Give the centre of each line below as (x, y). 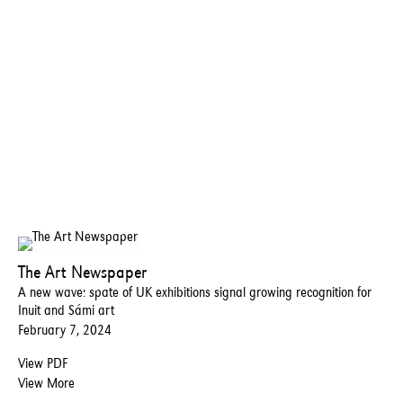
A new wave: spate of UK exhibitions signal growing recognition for (195, 292)
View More (46, 383)
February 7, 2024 (65, 330)
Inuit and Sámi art (66, 310)
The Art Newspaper (82, 272)
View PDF (43, 363)
